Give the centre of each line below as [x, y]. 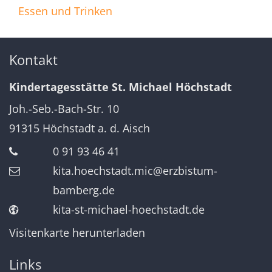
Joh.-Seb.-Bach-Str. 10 [64, 109]
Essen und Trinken [65, 11]
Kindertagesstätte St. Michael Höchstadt [121, 87]
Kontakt [33, 60]
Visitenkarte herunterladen [77, 233]
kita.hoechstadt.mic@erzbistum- [135, 171]
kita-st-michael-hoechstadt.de [129, 210]
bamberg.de [84, 190]
